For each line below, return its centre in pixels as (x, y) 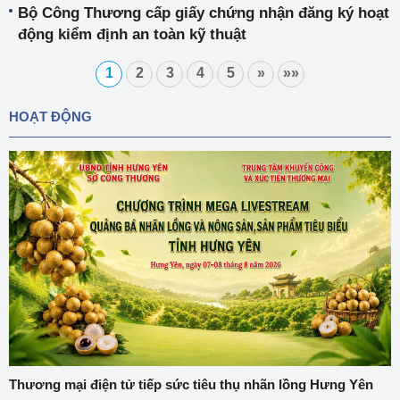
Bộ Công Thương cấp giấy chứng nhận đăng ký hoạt (204, 13)
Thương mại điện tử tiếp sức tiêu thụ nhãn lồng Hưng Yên (191, 384)
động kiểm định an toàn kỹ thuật (132, 34)
